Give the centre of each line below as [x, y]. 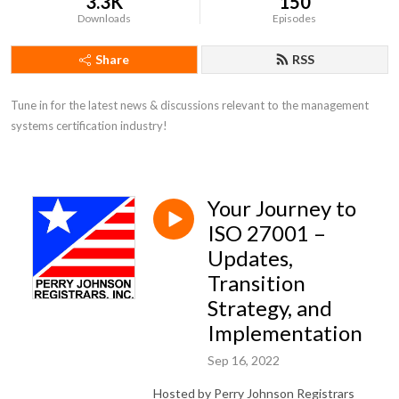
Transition [256, 283]
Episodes [295, 18]
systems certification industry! [89, 126]
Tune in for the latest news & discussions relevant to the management [190, 105]
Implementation [285, 333]
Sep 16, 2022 [244, 360]
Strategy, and [270, 308]
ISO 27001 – [267, 233]
